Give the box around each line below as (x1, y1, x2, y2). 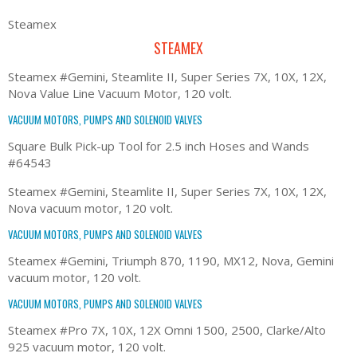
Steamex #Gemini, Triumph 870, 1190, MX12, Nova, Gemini (8, 252, 334, 269)
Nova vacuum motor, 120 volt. (8, 199, 173, 216)
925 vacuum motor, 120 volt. (8, 338, 166, 355)
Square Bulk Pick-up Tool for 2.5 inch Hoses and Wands (8, 137, 309, 154)
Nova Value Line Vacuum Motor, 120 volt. (8, 84, 232, 101)
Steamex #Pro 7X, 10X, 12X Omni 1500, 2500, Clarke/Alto (8, 321, 326, 338)
